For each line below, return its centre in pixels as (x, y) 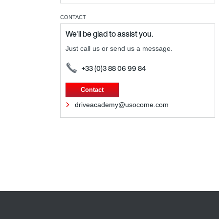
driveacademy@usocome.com (122, 104)
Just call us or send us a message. (119, 48)
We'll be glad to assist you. (109, 33)
